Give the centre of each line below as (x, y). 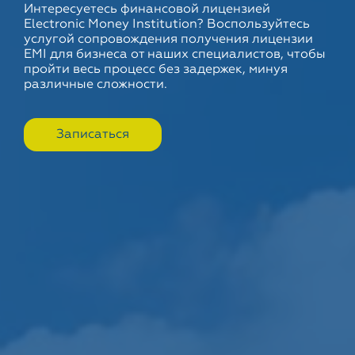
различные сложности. (95, 85)
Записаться (93, 135)
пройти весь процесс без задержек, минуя (156, 70)
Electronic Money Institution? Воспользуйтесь (167, 25)
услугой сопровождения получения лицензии (168, 40)
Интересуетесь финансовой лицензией (147, 10)
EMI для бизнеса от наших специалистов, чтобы (175, 55)
